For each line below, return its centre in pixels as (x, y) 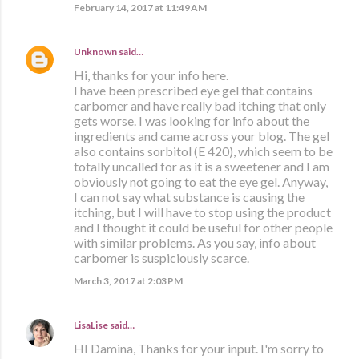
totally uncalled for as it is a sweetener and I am (202, 167)
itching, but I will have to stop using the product (202, 212)
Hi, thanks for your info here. (151, 75)
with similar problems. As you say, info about (195, 243)
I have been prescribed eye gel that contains (193, 91)
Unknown (95, 52)
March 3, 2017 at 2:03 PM (128, 281)
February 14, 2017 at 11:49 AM (140, 8)
